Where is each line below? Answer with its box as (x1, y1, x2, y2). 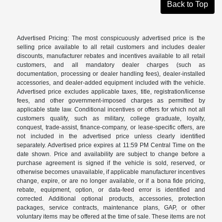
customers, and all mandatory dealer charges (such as (17, 61, 205, 68)
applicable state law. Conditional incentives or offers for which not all (17, 106, 205, 113)
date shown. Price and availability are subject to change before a (17, 150, 205, 158)
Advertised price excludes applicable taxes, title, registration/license (17, 88, 205, 95)
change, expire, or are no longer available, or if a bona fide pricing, (17, 177, 205, 184)
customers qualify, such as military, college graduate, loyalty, (17, 114, 205, 122)
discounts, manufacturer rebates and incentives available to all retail (17, 52, 205, 59)
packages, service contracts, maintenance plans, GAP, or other (17, 204, 205, 211)
